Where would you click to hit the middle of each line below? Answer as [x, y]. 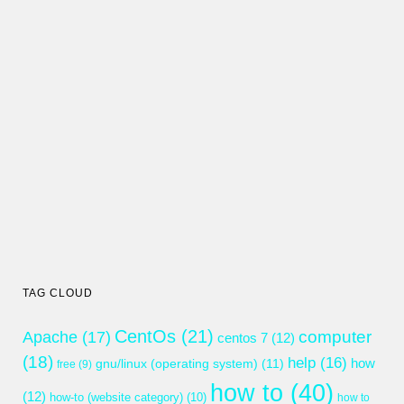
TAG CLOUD [58, 294]
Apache [50, 338]
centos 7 [243, 339]
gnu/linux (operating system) [177, 364]
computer [335, 337]
